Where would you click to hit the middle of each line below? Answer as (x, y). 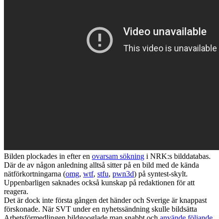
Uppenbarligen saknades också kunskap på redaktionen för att (99, 182)
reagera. (16, 191)
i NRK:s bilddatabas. (177, 156)
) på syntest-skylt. (161, 174)
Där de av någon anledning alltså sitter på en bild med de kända (101, 165)
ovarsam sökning (118, 156)
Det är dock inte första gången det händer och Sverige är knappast (105, 200)
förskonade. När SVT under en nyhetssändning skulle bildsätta (100, 209)
